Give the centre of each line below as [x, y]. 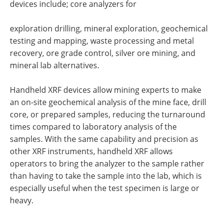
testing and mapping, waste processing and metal [102, 41]
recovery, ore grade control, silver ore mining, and [103, 53]
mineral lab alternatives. [55, 65]
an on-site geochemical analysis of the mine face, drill [108, 102]
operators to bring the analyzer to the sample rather [107, 163]
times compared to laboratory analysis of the [93, 126]
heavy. [22, 200]
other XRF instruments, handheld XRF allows [91, 151]
